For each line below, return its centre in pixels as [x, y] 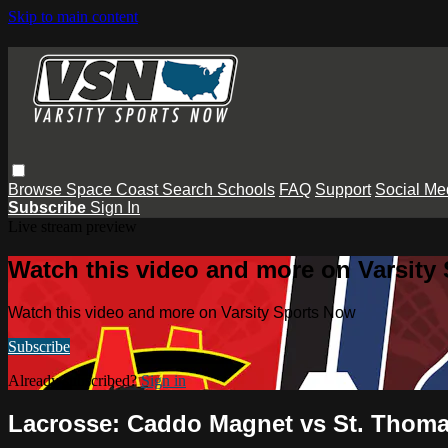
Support [343, 189]
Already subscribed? [74, 380]
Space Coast [114, 189]
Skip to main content [73, 16]
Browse [37, 189]
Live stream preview [72, 226]
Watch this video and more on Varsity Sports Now [182, 312]
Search [189, 189]
